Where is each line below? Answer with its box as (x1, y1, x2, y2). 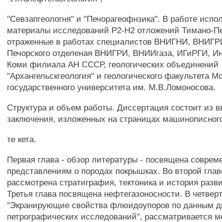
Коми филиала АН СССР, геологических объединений (7, 59, 219, 69)
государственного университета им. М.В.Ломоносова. (7, 82, 216, 92)
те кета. (7, 134, 37, 144)
